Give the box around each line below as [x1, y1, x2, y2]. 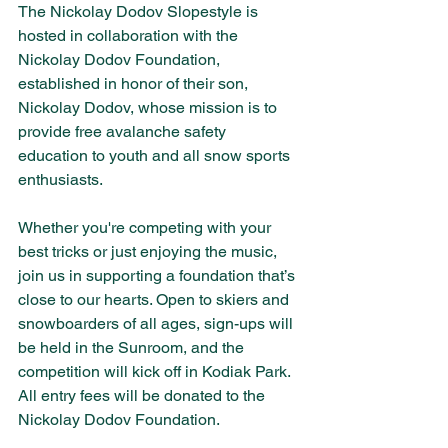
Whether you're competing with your [18, 218, 275, 238]
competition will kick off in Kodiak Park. [18, 362, 294, 382]
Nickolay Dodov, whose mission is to [18, 98, 281, 118]
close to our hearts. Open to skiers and [18, 290, 293, 310]
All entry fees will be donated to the [18, 386, 269, 406]
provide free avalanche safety [18, 122, 230, 142]
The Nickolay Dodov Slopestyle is [18, 2, 262, 22]
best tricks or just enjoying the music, [18, 242, 281, 262]
